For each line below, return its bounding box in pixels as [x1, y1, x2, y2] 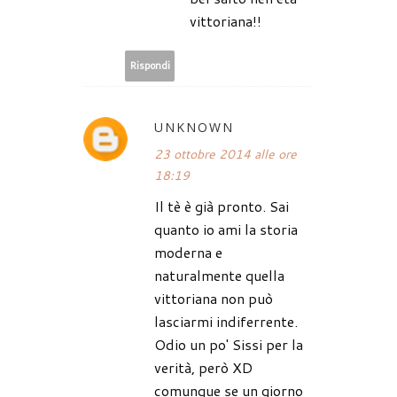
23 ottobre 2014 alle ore [154, 144, 297, 163]
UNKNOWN [154, 118, 234, 136]
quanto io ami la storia [154, 218, 298, 239]
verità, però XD [154, 356, 253, 378]
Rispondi [129, 59, 170, 72]
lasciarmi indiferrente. [154, 310, 298, 331]
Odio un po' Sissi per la [154, 333, 303, 354]
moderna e [154, 241, 222, 262]
